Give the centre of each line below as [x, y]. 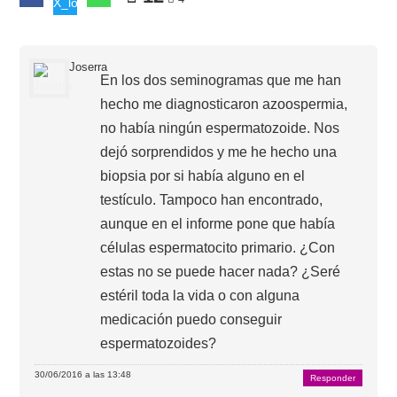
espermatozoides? [159, 343]
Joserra [89, 67]
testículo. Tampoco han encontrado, [212, 199]
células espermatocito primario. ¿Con [218, 247]
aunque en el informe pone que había [218, 223]
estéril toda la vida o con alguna [200, 295]
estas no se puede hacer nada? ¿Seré [221, 271]
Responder [332, 378]
